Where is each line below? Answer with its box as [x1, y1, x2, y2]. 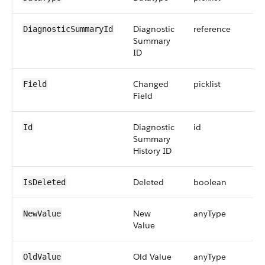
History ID [133, 146, 172, 156]
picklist [193, 79, 221, 89]
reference [193, 24, 231, 34]
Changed [133, 79, 169, 89]
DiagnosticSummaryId [23, 24, 113, 34]
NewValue [23, 209, 61, 218]
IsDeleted [23, 177, 66, 187]
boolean [193, 177, 227, 188]
